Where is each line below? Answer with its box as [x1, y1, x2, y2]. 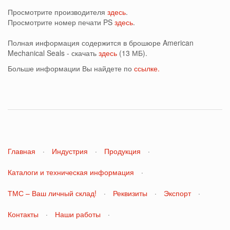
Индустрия [52, 146, 88, 156]
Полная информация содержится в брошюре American [8, 37, 194, 48]
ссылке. [134, 63, 160, 73]
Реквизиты [113, 188, 147, 198]
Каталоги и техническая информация [8, 167, 134, 177]
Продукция [104, 146, 141, 156]
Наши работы [55, 209, 101, 219]
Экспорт [164, 188, 191, 198]
